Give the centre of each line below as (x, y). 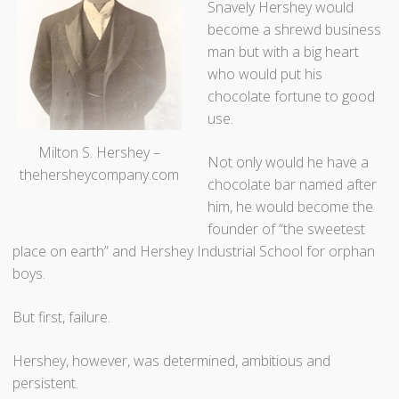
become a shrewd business (295, 29)
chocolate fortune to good (292, 96)
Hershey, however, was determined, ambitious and (172, 360)
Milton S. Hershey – (100, 152)
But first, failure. (62, 317)
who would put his (265, 73)
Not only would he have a (289, 162)
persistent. (46, 383)
